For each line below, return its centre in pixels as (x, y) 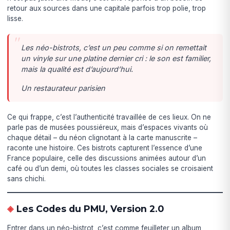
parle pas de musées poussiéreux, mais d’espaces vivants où (108, 127)
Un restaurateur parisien (63, 88)
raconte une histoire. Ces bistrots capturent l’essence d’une (105, 148)
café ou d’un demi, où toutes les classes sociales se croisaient (110, 168)
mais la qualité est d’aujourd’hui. (77, 69)
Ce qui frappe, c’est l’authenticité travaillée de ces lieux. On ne (109, 117)
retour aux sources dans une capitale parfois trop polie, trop (107, 8)
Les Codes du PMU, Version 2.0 (90, 208)
